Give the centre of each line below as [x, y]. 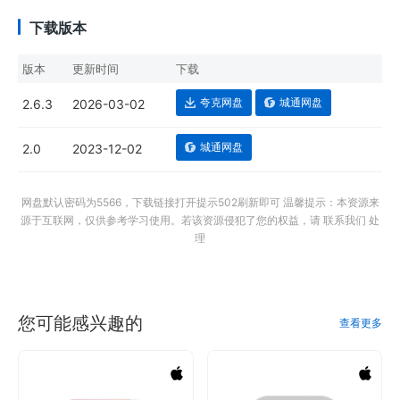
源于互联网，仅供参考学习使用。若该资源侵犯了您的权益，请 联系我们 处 [200, 220]
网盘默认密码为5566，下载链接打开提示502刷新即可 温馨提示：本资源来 [200, 202]
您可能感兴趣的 [80, 323]
